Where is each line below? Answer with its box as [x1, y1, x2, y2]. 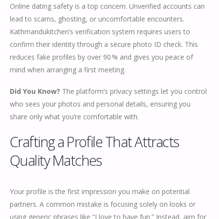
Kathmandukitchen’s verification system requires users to [10, 26, 190, 36]
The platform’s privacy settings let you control [60, 87, 207, 96]
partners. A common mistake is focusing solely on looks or [10, 199, 196, 209]
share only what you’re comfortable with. [10, 112, 139, 122]
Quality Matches [10, 150, 102, 170]
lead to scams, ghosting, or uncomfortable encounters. [10, 14, 184, 23]
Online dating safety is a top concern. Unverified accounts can [10, 1, 205, 11]
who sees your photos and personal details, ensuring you [10, 99, 191, 109]
